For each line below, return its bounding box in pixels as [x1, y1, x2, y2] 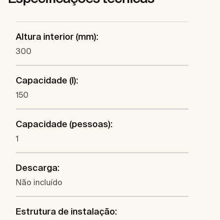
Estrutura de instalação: [16, 206, 117, 217]
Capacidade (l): [16, 75, 78, 86]
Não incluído [16, 178, 62, 187]
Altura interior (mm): [16, 31, 98, 42]
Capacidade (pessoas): [16, 119, 112, 130]
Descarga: [16, 163, 59, 173]
